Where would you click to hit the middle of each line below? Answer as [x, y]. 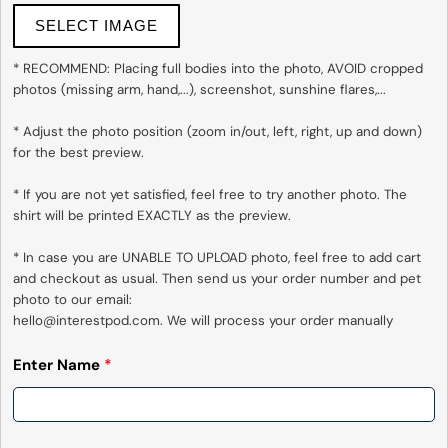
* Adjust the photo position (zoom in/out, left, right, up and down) [217, 132]
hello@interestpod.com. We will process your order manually [202, 321]
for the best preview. [78, 153]
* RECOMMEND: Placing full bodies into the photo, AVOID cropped [217, 69]
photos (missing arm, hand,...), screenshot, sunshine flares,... [199, 90]
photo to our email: [72, 300]
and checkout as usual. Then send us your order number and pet [216, 279]
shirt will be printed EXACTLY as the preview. [151, 216]
